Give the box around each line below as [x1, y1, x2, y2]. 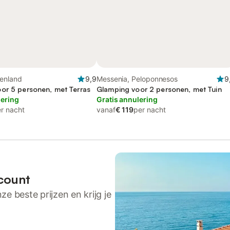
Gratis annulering [97, 95, 158, 104]
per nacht [133, 105, 166, 114]
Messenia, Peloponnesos [97, 74, 178, 83]
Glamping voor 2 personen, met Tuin [97, 85, 222, 93]
